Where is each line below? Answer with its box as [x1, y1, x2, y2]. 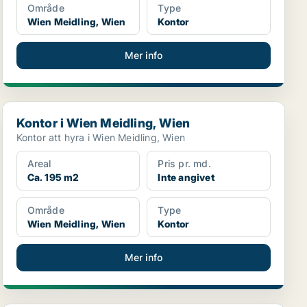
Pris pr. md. [158, 158, 211, 169]
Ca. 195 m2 [27, 171, 79, 183]
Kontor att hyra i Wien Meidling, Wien [16, 132, 186, 143]
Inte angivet [158, 171, 214, 183]
